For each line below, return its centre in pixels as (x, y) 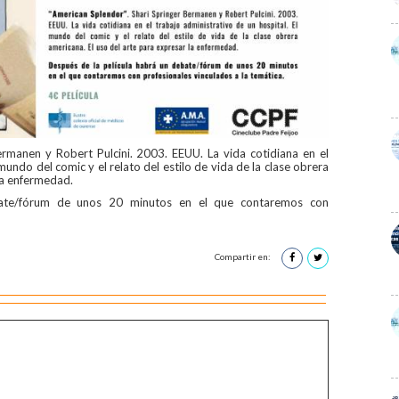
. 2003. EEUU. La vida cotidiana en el (229, 153)
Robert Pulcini (93, 153)
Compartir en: (243, 257)
